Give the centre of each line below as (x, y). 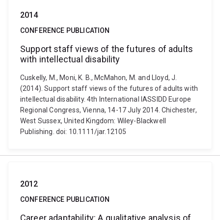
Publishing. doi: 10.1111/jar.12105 (73, 132)
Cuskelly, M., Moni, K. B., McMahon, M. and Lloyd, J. (99, 78)
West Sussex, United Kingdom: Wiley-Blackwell (93, 121)
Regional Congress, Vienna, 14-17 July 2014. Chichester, (109, 110)
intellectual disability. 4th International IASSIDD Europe (106, 99)
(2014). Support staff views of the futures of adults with (109, 88)
